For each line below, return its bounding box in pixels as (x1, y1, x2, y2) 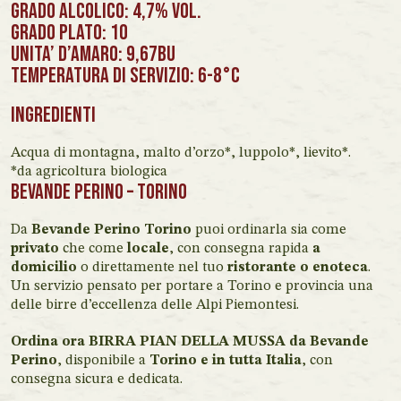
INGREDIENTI (11, 102, 96, 128)
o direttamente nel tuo (77, 260, 227, 275)
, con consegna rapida (169, 242, 312, 256)
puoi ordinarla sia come (192, 223, 346, 237)
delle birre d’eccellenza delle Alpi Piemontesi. (11, 298, 299, 312)
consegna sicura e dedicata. (11, 372, 183, 387)
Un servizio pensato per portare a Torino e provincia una (11, 279, 373, 294)
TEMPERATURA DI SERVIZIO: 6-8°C (11, 63, 240, 89)
